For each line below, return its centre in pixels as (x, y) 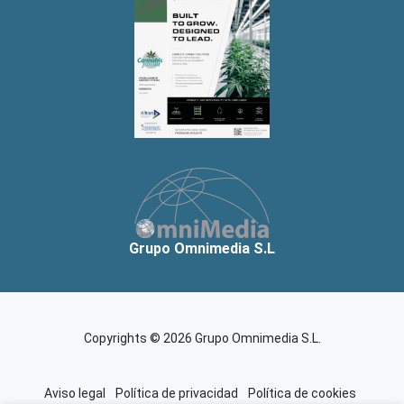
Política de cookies (302, 393)
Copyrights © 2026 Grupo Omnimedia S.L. (202, 338)
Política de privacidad (177, 393)
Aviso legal (75, 393)
